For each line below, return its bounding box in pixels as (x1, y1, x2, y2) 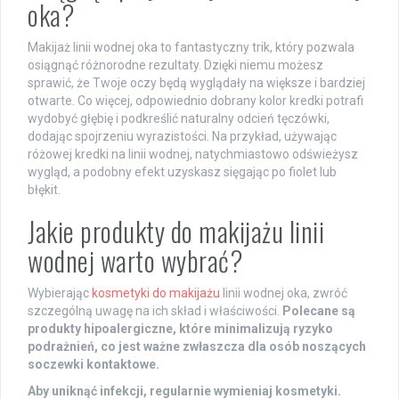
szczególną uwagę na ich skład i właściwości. (28, 303, 282, 318)
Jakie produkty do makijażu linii (28, 210, 324, 251)
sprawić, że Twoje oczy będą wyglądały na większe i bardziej (28, 75, 365, 90)
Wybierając (28, 285, 92, 300)
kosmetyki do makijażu (92, 285, 220, 300)
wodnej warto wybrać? (28, 240, 243, 281)
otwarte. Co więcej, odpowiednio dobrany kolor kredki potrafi (28, 93, 363, 108)
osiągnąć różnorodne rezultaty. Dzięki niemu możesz (28, 57, 323, 72)
